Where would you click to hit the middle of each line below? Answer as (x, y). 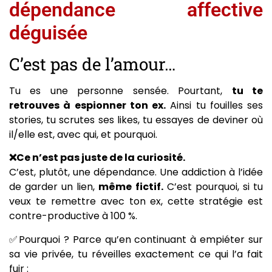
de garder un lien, (54, 187)
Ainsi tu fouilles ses (214, 105)
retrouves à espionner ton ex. (87, 105)
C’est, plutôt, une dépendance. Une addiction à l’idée (136, 172)
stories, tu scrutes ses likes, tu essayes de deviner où (136, 120)
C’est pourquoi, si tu (213, 187)
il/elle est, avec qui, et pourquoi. (83, 134)
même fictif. (131, 187)
